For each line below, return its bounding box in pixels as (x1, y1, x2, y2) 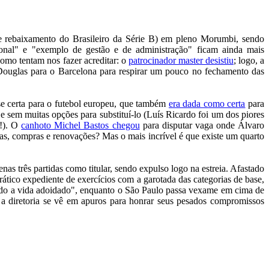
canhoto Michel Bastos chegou (21, 120, 140, 131)
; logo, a (233, 55, 265, 66)
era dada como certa (168, 98, 246, 109)
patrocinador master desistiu (128, 55, 234, 66)
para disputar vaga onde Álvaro (139, 120, 265, 131)
